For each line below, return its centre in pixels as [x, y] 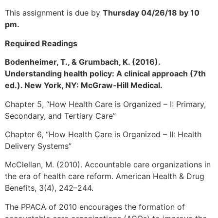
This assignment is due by [54, 13]
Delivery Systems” [38, 146]
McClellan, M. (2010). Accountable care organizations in [108, 165]
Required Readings [41, 43]
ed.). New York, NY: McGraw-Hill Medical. [84, 85]
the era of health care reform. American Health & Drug [105, 176]
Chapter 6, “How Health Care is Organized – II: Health [103, 134]
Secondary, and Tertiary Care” [60, 116]
